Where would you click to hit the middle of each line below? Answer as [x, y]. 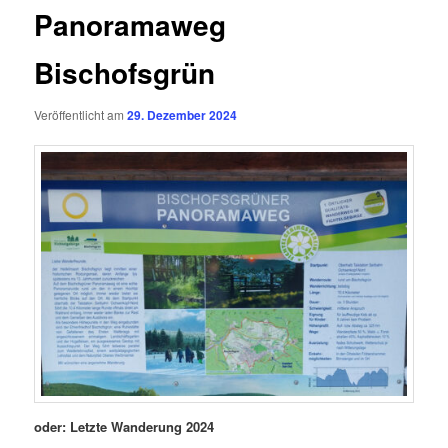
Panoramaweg [130, 25]
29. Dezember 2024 [182, 114]
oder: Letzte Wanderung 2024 [124, 426]
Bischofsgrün [125, 73]
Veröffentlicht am [81, 114]
